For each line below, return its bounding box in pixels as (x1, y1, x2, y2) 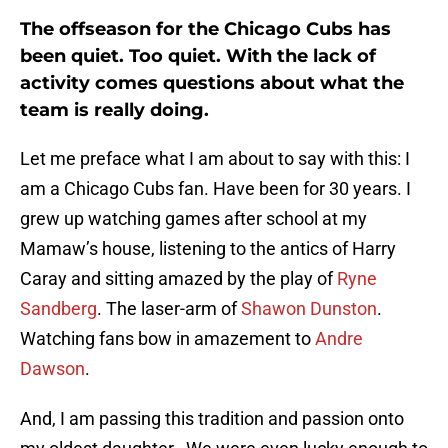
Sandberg (20, 298, 97, 320)
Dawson (20, 358, 85, 380)
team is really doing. (20, 99, 209, 122)
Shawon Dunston (241, 298, 377, 320)
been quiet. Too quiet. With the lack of (20, 45, 376, 68)
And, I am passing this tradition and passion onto (20, 408, 404, 430)
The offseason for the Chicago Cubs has (20, 18, 391, 41)
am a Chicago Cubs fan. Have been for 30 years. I (20, 178, 411, 200)
